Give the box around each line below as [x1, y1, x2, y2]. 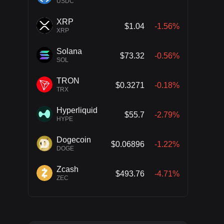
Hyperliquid [56, 106, 97, 114]
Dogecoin [56, 135, 91, 144]
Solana [56, 47, 82, 55]
